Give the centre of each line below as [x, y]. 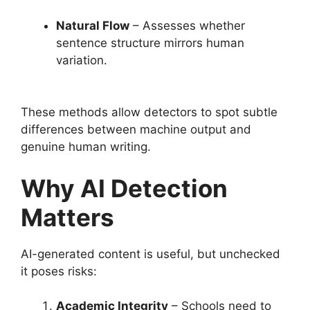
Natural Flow [93, 25]
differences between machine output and [136, 129]
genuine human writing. [86, 147]
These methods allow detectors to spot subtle [149, 112]
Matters [67, 217]
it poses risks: [59, 271]
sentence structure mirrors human [150, 43]
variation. [82, 60]
